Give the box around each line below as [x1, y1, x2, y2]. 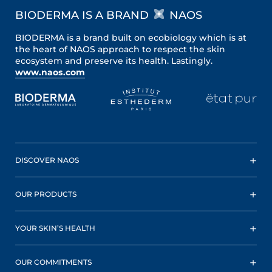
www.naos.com [15, 67, 85, 78]
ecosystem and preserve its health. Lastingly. [15, 55, 212, 66]
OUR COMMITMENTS [15, 257, 92, 267]
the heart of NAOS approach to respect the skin [15, 44, 225, 55]
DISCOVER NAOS [15, 155, 79, 165]
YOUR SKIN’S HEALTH [15, 223, 95, 233]
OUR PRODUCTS [15, 189, 76, 199]
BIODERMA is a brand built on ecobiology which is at [15, 32, 246, 43]
